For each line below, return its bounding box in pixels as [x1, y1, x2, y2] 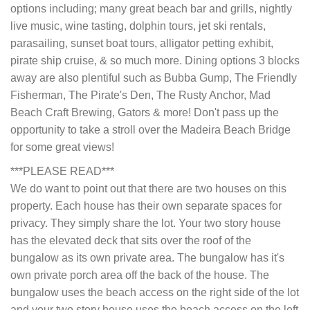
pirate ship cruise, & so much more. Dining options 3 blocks [10, 55, 300, 67]
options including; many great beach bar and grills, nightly [10, 3, 292, 15]
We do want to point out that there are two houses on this [10, 183, 286, 195]
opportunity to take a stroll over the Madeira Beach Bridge [10, 124, 291, 136]
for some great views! [10, 141, 114, 154]
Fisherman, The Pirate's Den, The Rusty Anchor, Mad [10, 89, 271, 102]
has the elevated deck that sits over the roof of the [10, 235, 251, 247]
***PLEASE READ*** [10, 165, 114, 178]
